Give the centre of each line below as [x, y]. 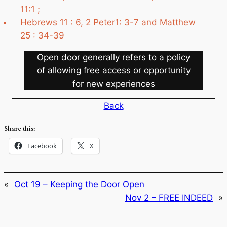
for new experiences [113, 83]
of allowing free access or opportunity [113, 70]
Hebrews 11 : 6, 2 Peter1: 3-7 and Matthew [108, 22]
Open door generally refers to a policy [113, 57]
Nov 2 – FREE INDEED [169, 197]
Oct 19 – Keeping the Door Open [79, 184]
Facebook [42, 146]
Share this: [20, 129]
